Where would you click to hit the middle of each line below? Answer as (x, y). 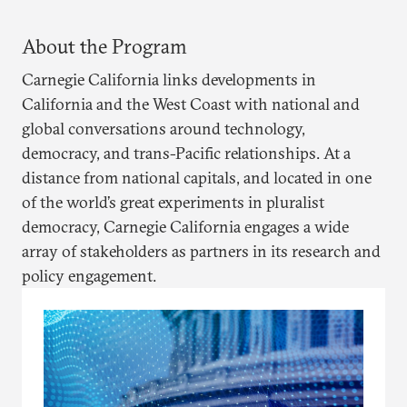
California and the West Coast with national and (191, 104)
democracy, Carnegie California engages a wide (185, 227)
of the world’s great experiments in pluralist (173, 202)
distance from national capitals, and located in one (197, 178)
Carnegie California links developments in (169, 79)
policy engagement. (89, 276)
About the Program (104, 46)
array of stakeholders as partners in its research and (201, 251)
